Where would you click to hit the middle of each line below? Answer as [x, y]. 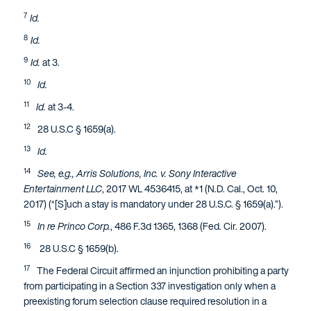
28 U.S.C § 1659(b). [76, 248]
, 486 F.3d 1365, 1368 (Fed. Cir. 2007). [188, 226]
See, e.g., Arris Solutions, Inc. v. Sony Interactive [137, 173]
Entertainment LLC [63, 188]
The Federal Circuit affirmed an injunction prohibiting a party [161, 270]
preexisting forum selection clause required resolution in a [145, 301]
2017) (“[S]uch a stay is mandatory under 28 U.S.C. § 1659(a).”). [153, 204]
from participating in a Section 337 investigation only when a [150, 286]
